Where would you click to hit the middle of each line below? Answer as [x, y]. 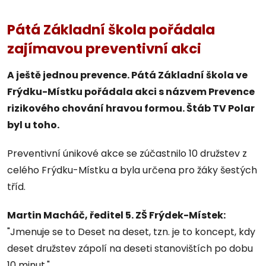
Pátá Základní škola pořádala [111, 29]
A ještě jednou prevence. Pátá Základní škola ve [127, 75]
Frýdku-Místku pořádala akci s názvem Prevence [131, 91]
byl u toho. [33, 125]
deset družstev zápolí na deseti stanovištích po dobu [130, 248]
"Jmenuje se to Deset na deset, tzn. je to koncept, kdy [131, 232]
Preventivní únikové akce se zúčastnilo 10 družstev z [127, 153]
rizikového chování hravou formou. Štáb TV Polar [131, 108]
